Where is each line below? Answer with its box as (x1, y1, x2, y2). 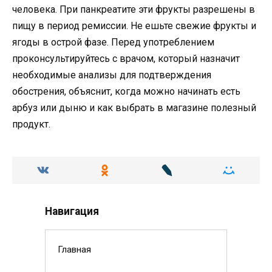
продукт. (12, 118, 50, 130)
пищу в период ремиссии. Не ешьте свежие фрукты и (12, 19, 256, 32)
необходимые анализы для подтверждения (12, 69, 211, 81)
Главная (57, 244, 91, 256)
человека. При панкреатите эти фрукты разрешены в (12, 3, 255, 15)
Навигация (45, 205, 99, 217)
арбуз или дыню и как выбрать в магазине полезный (12, 101, 256, 114)
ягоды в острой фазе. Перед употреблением (12, 36, 214, 48)
